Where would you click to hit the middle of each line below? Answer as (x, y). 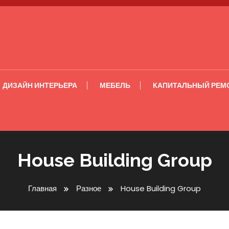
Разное (89, 188)
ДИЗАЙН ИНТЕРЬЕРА (40, 85)
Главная (42, 188)
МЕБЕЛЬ (115, 85)
